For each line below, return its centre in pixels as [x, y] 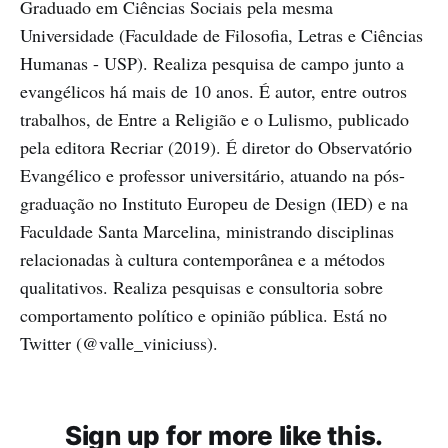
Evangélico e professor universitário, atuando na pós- [212, 175]
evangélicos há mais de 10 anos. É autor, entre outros [213, 91]
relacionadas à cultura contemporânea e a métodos [202, 259]
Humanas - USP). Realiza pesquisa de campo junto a [212, 63]
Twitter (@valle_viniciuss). [119, 343]
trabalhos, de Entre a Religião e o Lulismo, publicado [214, 119]
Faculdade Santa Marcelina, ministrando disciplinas [207, 231]
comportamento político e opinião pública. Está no [203, 315]
